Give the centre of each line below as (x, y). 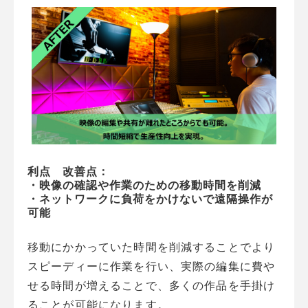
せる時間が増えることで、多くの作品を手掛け (152, 285)
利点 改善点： (68, 171)
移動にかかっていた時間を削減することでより (152, 247)
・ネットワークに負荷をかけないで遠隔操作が (150, 199)
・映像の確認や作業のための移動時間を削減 (144, 185)
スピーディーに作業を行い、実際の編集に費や (152, 266)
